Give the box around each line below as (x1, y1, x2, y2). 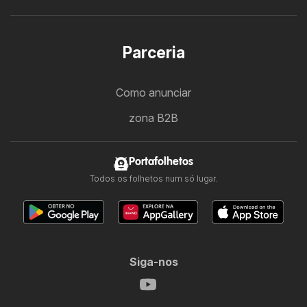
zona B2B (129, 111, 178, 125)
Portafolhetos (129, 156, 193, 169)
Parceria (122, 43, 185, 63)
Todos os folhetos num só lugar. (90, 173, 217, 184)
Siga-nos (129, 255, 178, 269)
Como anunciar (116, 86, 191, 100)
